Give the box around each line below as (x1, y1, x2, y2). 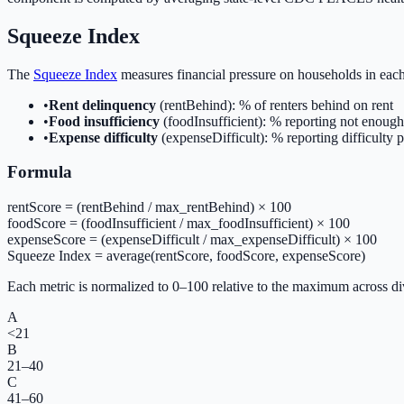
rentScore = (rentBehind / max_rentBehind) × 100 (7, 199, 291, 216)
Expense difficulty (49, 129, 158, 145)
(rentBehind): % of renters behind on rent (156, 96, 393, 113)
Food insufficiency (49, 113, 160, 129)
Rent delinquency (49, 96, 156, 113)
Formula (7, 162, 72, 182)
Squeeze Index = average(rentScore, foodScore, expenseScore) (7, 248, 365, 264)
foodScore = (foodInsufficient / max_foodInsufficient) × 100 (7, 216, 350, 232)
